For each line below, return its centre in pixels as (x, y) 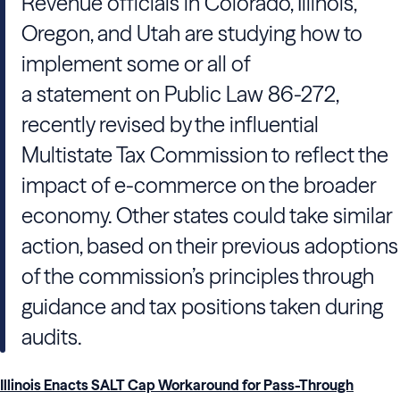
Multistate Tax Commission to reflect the (205, 155)
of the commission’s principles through (198, 276)
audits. (52, 337)
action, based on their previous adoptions (210, 246)
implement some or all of (136, 64)
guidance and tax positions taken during (202, 307)
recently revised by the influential (170, 125)
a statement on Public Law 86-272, (180, 94)
